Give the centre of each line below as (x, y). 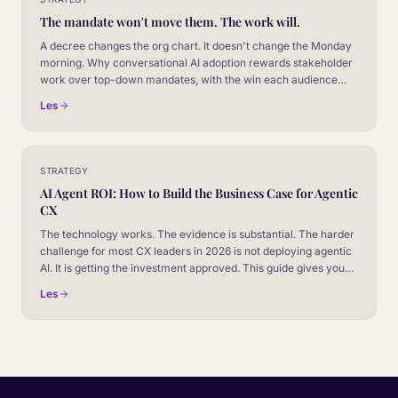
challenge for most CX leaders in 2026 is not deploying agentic (196, 251)
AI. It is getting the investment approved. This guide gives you (192, 267)
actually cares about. (92, 96)
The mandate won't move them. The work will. (170, 21)
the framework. (79, 284)
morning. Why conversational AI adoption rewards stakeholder (196, 62)
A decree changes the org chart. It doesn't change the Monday (196, 45)
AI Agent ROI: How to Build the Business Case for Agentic (199, 193)
